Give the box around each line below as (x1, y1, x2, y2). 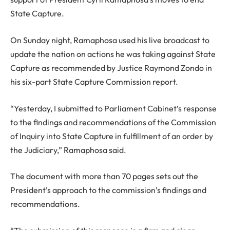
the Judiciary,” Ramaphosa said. (10, 144, 126, 155)
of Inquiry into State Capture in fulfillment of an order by (10, 130, 213, 141)
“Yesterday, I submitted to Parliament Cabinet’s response (10, 103, 217, 113)
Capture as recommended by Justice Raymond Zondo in (10, 63, 212, 73)
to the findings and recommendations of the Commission (10, 117, 216, 127)
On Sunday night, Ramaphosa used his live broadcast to (10, 35, 209, 46)
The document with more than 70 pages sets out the (10, 171, 198, 182)
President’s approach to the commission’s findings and (10, 185, 206, 196)
